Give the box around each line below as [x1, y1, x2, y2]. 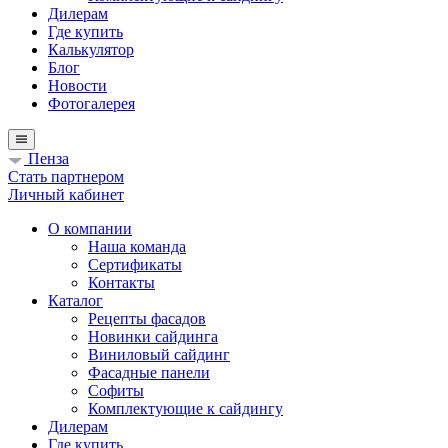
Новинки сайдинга [88, 328, 218, 345]
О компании [48, 220, 132, 237]
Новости [48, 77, 107, 94]
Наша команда [88, 238, 186, 255]
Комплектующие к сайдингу [88, 400, 283, 417]
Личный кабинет [8, 186, 124, 203]
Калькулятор [48, 41, 134, 58]
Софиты [88, 382, 144, 399]
